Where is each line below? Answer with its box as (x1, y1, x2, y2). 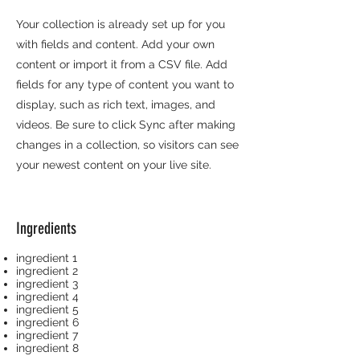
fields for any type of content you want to (16, 78, 234, 91)
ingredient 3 (16, 277, 78, 290)
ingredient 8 (16, 342, 79, 354)
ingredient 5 (16, 303, 79, 316)
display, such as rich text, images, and (16, 98, 215, 111)
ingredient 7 (16, 329, 78, 342)
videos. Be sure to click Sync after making (16, 118, 235, 131)
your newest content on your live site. (16, 158, 211, 171)
